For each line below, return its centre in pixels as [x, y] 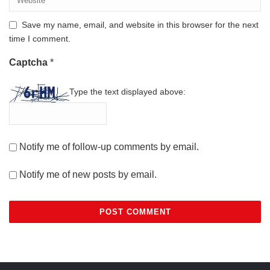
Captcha [30, 62]
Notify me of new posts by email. [88, 174]
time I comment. [40, 38]
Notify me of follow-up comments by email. [109, 146]
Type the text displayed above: [127, 92]
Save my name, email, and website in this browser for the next [140, 24]
